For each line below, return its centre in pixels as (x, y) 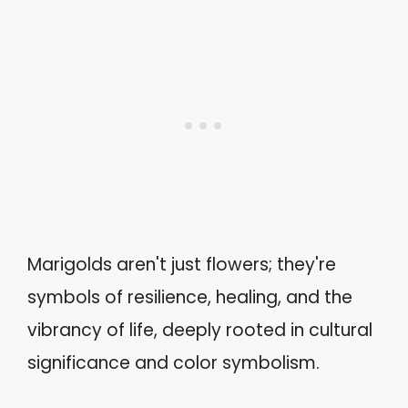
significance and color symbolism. (173, 363)
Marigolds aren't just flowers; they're (182, 265)
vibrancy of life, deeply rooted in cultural (200, 331)
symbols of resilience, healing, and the (190, 298)
